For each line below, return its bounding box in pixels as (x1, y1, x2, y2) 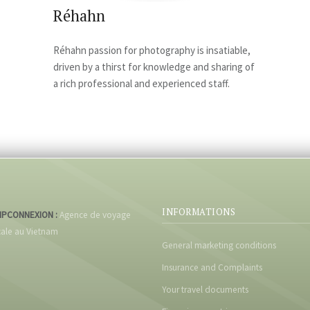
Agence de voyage (57, 209, 131, 221)
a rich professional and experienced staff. (53, 77, 230, 90)
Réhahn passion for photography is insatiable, (53, 44, 250, 57)
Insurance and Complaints (162, 262, 262, 273)
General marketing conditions (162, 239, 276, 251)
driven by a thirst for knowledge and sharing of (53, 60, 255, 73)
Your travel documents (162, 284, 248, 295)
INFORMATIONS (162, 206, 235, 218)
